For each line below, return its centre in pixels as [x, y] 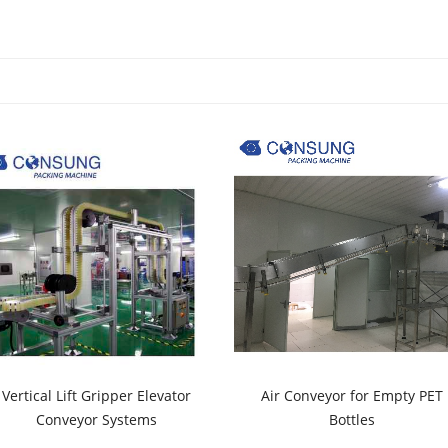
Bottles [351, 419]
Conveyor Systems [97, 419]
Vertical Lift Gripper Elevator [97, 395]
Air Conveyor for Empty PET [351, 395]
